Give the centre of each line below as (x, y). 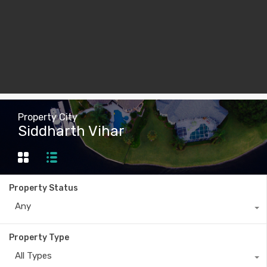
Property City (48, 117)
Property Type (39, 238)
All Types (33, 256)
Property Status (44, 188)
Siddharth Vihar (71, 131)
